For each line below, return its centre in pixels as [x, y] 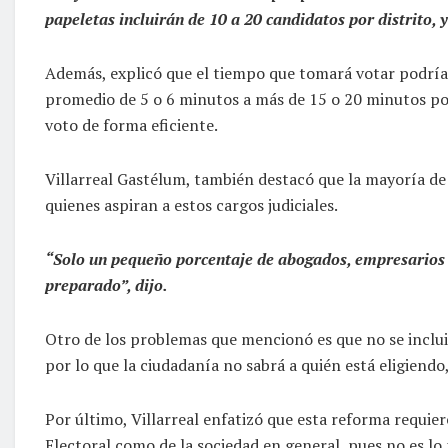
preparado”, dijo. [106, 284]
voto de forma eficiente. [131, 124]
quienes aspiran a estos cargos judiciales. [191, 204]
